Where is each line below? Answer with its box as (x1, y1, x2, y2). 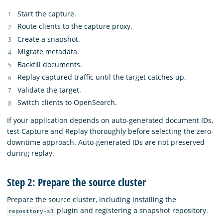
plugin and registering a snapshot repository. (55, 206, 209, 215)
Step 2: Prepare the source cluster (7, 175, 146, 189)
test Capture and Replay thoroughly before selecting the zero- (7, 126, 214, 136)
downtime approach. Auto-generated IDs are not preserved (7, 137, 205, 147)
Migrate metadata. (17, 47, 79, 57)
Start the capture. (17, 8, 76, 18)
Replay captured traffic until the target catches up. (17, 72, 186, 82)
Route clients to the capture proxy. (17, 21, 132, 31)
